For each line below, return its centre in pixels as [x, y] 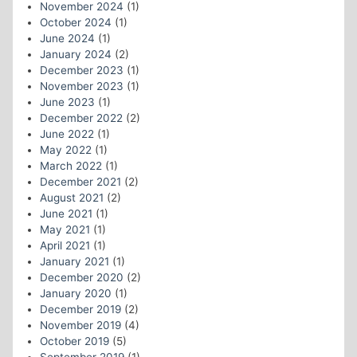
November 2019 [80, 325]
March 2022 [71, 165]
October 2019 [74, 341]
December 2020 [81, 277]
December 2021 [80, 181]
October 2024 [75, 22]
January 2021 [74, 261]
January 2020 [75, 293]
